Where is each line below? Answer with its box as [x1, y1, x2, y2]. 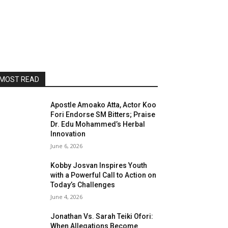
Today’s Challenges [50, 181, 116, 189]
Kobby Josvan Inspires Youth [50, 161, 148, 169]
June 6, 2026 [50, 142, 83, 150]
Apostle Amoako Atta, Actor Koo [50, 101, 157, 109]
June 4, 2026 [50, 193, 83, 201]
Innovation [50, 130, 86, 138]
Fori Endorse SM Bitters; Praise [50, 110, 156, 119]
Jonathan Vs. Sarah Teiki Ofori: [50, 212, 154, 220]
